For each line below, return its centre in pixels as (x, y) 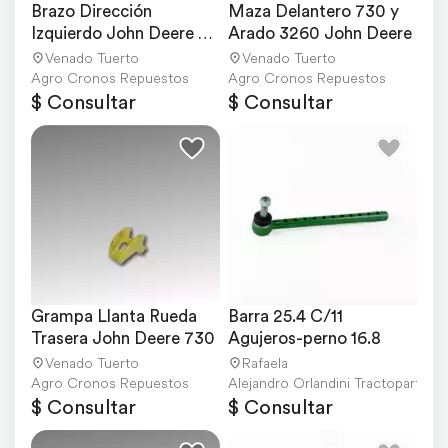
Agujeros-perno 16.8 (304, 337)
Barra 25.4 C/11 (285, 315)
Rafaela (265, 362)
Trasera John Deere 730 (123, 337)
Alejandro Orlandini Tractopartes (331, 382)
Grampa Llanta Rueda (114, 315)
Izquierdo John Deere (112, 32)
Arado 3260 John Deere (320, 32)
